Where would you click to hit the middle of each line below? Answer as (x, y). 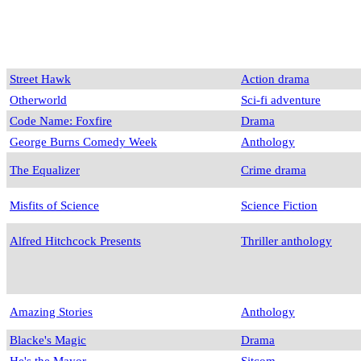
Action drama (275, 79)
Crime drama (274, 170)
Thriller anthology (286, 241)
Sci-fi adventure (281, 100)
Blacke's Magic (48, 340)
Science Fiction (279, 205)
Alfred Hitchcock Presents (75, 241)
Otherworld (38, 100)
